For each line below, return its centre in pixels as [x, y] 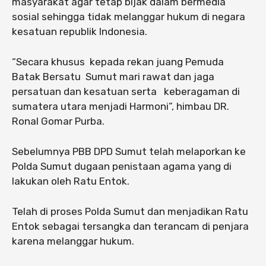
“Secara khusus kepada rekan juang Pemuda [118, 62]
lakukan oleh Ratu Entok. [71, 181]
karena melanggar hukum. [73, 241]
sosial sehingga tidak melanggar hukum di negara [129, 17]
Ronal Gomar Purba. [58, 121]
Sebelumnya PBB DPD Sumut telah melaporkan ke [129, 152]
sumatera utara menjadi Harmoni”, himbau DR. [121, 107]
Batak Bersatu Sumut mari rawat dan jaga [113, 77]
